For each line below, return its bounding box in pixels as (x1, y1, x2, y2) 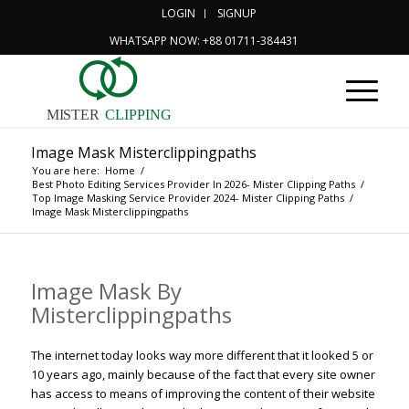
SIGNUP (216, 5, 257, 21)
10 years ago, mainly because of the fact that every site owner (30, 366, 375, 383)
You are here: (31, 163, 100, 177)
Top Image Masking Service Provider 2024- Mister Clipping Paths (31, 191, 344, 204)
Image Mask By (30, 276, 182, 306)
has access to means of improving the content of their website (30, 385, 375, 403)
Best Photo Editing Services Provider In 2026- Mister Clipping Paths (31, 177, 355, 191)
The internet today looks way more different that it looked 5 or (30, 347, 373, 364)
